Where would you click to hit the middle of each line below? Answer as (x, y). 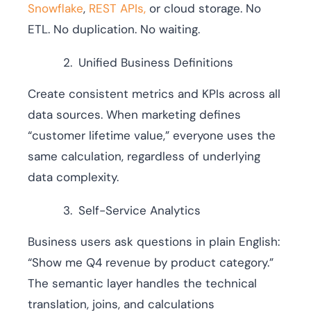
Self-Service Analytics (140, 211)
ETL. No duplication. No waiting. (114, 30)
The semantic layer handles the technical (142, 284)
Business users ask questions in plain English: (154, 242)
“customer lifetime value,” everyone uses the (152, 136)
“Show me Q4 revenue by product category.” (151, 263)
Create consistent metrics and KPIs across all (154, 94)
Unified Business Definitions (156, 63)
